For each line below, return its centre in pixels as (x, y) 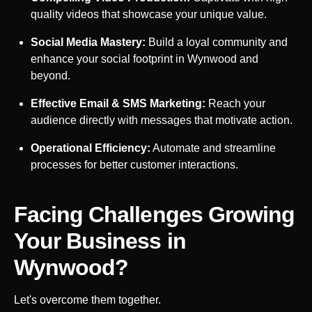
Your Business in (100, 241)
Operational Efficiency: (91, 148)
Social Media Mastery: (88, 42)
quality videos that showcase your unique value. (149, 14)
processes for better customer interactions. (134, 164)
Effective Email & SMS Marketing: (118, 103)
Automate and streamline (213, 148)
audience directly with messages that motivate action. (162, 120)
